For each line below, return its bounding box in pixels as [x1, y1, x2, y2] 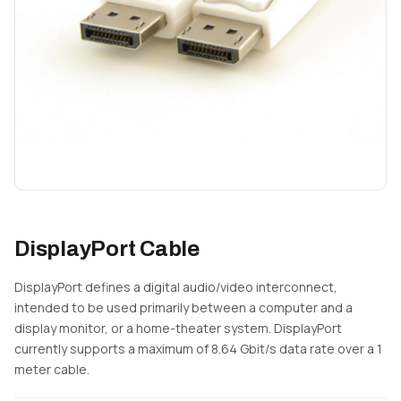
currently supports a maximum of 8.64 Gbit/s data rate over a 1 [14, 340, 382, 358]
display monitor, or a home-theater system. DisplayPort [14, 320, 342, 337]
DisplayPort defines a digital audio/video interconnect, [14, 278, 337, 296]
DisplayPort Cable [14, 237, 200, 261]
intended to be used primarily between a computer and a [14, 299, 353, 317]
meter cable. [14, 361, 90, 379]
